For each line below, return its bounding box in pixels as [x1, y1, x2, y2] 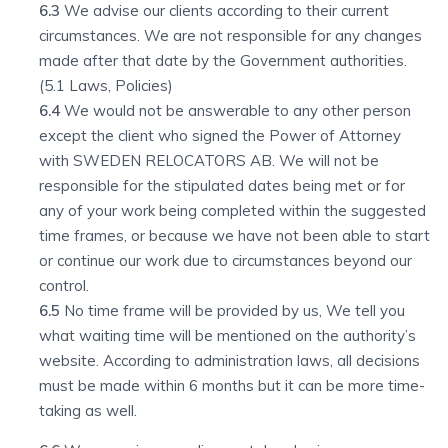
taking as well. [39, 401, 137, 420]
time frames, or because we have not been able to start [39, 226, 430, 245]
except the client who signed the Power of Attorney [39, 126, 401, 145]
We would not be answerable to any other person [60, 101, 411, 120]
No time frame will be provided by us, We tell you [60, 301, 405, 320]
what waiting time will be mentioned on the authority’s [39, 326, 416, 345]
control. [39, 276, 89, 295]
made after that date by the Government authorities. [39, 51, 407, 70]
